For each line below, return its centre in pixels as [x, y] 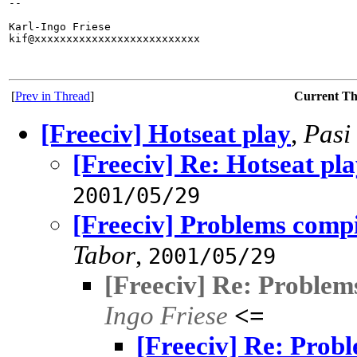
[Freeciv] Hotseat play [166, 134]
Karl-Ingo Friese [60, 27]
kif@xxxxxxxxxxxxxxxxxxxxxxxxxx [104, 39]
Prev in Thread [53, 96]
